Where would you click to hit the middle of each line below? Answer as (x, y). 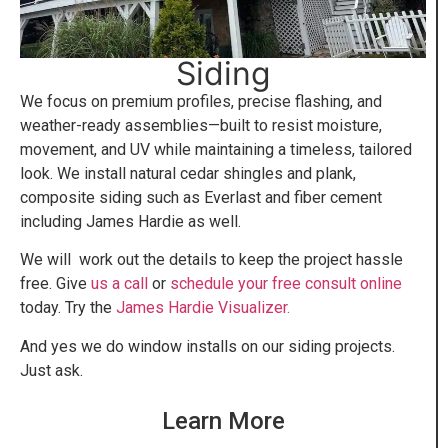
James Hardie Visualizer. (203, 308)
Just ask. (51, 370)
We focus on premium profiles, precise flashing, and (201, 102)
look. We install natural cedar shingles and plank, (188, 174)
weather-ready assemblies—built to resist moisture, (201, 126)
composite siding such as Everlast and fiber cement (201, 198)
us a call (119, 284)
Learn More (223, 421)
